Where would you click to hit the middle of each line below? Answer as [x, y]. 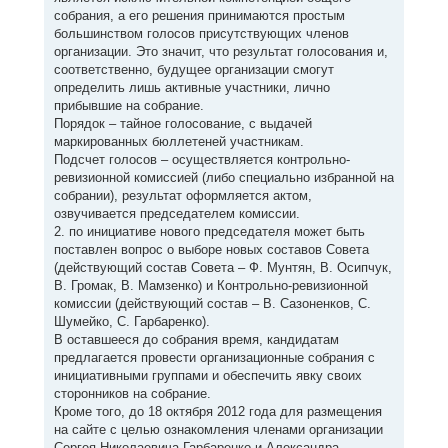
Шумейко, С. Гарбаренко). [131, 322]
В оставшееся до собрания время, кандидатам [196, 340]
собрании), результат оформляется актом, [182, 196]
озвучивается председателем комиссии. [176, 214]
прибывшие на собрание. [128, 106]
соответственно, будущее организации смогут [193, 70]
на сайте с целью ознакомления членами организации [218, 430]
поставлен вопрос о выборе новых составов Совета [211, 250]
